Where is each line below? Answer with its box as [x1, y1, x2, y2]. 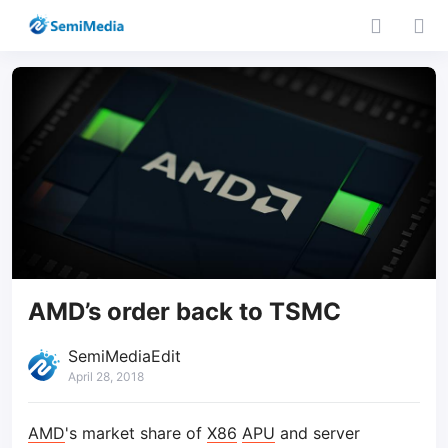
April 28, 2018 [68, 369, 144, 384]
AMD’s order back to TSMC [28, 297, 341, 326]
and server [275, 423, 360, 443]
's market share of [65, 423, 207, 443]
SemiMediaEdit [68, 346, 181, 366]
